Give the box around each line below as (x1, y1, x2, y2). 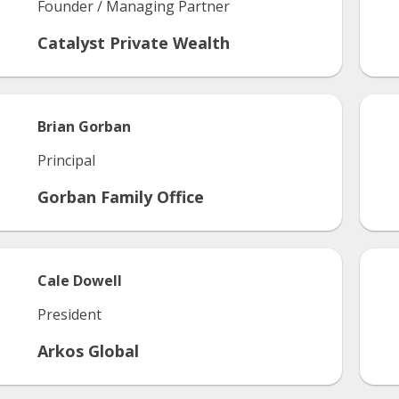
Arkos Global (37, 340, 139, 362)
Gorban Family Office (37, 186, 204, 208)
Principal (37, 151, 95, 170)
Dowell (73, 271, 122, 290)
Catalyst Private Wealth (37, 32, 230, 53)
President (37, 305, 102, 324)
